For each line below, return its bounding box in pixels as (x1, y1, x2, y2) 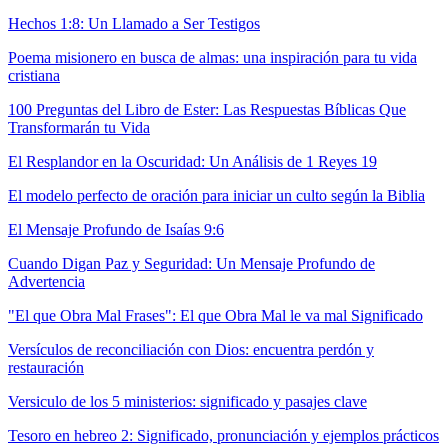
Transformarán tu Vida (8, 119, 150, 137)
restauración (8, 359, 84, 377)
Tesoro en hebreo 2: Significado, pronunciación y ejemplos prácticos (8, 427, 439, 445)
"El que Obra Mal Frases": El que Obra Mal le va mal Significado (8, 307, 423, 325)
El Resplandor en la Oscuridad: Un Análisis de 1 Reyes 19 (8, 153, 377, 171)
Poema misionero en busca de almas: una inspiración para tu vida (8, 49, 417, 67)
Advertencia (8, 273, 85, 291)
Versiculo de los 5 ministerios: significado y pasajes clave (8, 393, 367, 411)
